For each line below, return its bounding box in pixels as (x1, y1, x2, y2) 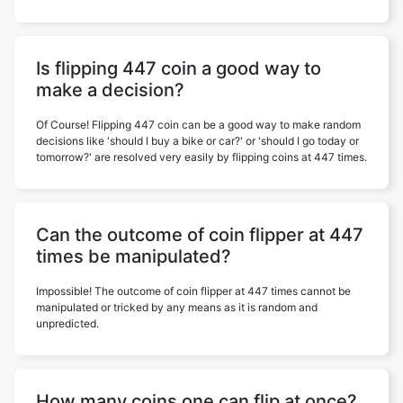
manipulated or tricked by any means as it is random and (36, 300, 318, 314)
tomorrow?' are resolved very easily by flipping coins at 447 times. (36, 150, 367, 164)
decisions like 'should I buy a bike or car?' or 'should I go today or (36, 134, 359, 148)
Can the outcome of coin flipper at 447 (36, 224, 363, 246)
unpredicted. (36, 317, 99, 330)
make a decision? (36, 79, 184, 101)
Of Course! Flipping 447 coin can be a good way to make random (36, 118, 361, 131)
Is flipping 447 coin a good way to (36, 58, 321, 79)
